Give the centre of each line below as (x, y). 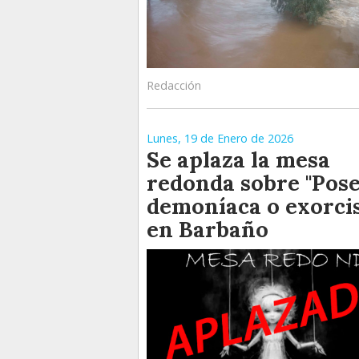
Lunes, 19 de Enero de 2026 (220, 138)
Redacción (174, 85)
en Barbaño (208, 229)
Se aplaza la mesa (238, 159)
